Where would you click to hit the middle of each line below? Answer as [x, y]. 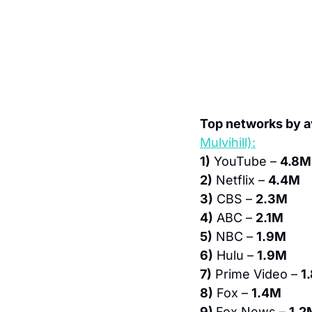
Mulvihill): [228, 143]
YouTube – [245, 162]
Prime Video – [256, 274]
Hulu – [235, 256]
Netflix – [240, 180]
